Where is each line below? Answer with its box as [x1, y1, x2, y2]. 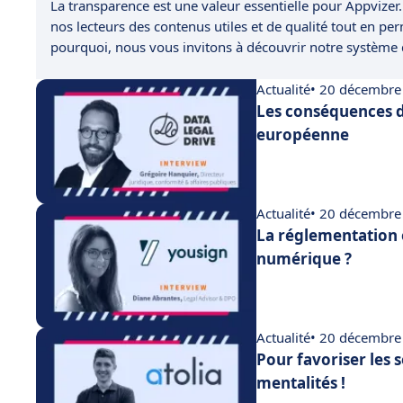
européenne [256, 123, 349, 145]
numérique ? [256, 247, 352, 269]
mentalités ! [256, 372, 345, 393]
